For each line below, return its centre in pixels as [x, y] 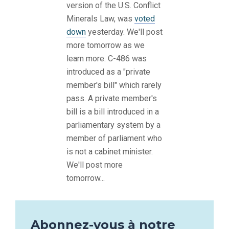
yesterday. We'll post [124, 32]
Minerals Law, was [100, 19]
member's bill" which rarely [114, 85]
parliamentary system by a [113, 125]
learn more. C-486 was [107, 59]
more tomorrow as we [106, 45]
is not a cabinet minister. [110, 152]
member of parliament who [114, 139]
